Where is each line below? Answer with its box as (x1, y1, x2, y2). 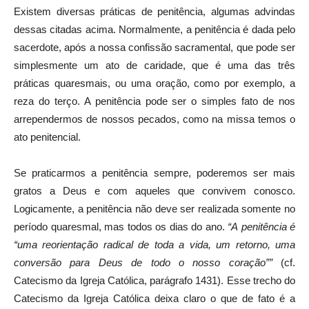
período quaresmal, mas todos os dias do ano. (14, 220, 228, 232)
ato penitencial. (14, 130, 81, 143)
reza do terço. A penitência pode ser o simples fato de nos (14, 94, 295, 107)
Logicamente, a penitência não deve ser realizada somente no (14, 202, 295, 215)
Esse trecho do (226, 274, 295, 286)
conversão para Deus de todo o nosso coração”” (14, 256, 281, 268)
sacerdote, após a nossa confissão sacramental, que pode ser (14, 41, 295, 53)
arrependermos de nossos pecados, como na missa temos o (14, 112, 295, 125)
